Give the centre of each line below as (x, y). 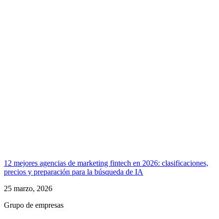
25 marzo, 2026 (28, 189)
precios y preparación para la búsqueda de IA (74, 172)
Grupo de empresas (34, 205)
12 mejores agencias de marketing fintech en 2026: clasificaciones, (106, 163)
